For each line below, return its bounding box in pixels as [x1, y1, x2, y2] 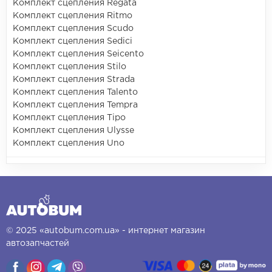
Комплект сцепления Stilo [13, 63, 126, 71]
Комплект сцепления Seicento [13, 50, 144, 58]
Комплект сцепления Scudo [13, 25, 134, 33]
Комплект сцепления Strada [13, 76, 135, 84]
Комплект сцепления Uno [13, 140, 124, 148]
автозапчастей [6, 240, 69, 248]
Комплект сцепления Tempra [13, 101, 138, 109]
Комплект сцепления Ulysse [13, 127, 134, 135]
